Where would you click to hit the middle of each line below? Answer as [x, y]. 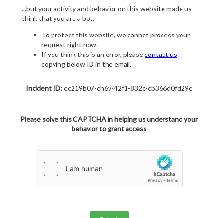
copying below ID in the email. [86, 64]
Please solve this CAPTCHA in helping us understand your [109, 119]
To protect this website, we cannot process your [116, 35]
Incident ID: [44, 88]
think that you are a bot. [58, 18]
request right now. [70, 45]
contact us [161, 54]
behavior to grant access [109, 129]
